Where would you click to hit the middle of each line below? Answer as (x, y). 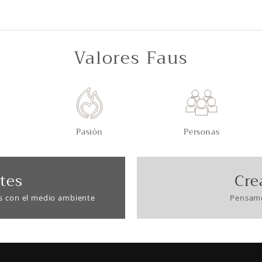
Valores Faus (131, 58)
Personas (202, 132)
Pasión (89, 132)
